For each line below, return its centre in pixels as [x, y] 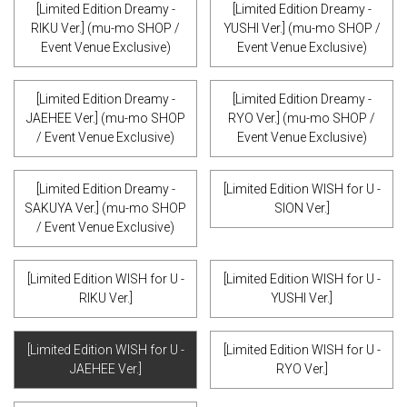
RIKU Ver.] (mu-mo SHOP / [105, 28]
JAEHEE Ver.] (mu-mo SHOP [105, 118]
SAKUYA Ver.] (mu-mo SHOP [105, 208]
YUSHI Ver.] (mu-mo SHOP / [302, 28]
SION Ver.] [302, 208]
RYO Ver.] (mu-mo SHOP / [302, 118]
